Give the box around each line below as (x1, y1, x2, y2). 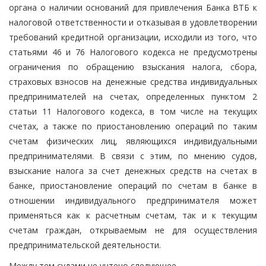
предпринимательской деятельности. (9, 239, 161, 251)
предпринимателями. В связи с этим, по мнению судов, (9, 150, 257, 161)
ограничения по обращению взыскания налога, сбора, (9, 61, 257, 72)
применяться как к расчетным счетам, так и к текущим (9, 209, 257, 221)
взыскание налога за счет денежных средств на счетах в (9, 164, 257, 176)
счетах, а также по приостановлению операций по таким (9, 120, 257, 132)
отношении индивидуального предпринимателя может (9, 194, 257, 206)
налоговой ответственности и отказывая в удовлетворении (9, 16, 257, 28)
